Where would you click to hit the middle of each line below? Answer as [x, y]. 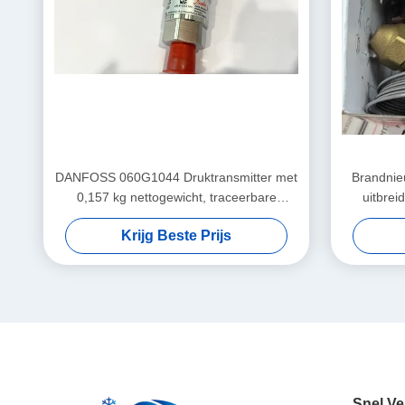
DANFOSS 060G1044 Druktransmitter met [176, 177]
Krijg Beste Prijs [176, 235]
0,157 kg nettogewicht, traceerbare [176, 197]
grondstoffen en [176, 217]
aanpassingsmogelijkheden [176, 237]
